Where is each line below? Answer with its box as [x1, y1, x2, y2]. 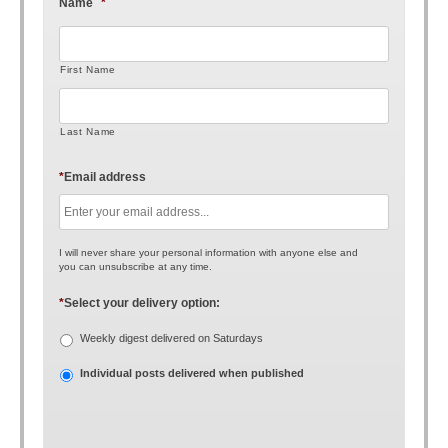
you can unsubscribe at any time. [59, 260, 212, 272]
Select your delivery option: [64, 295, 220, 310]
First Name [60, 64, 116, 75]
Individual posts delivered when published [80, 366, 304, 379]
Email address [64, 169, 146, 184]
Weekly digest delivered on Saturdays [80, 331, 263, 344]
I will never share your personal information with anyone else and [59, 246, 358, 258]
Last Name [60, 126, 116, 137]
